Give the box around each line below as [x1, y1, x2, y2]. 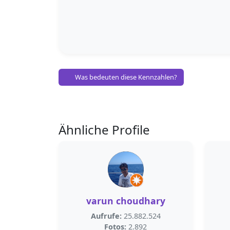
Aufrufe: [90, 211, 122, 221]
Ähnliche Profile [59, 121, 150, 138]
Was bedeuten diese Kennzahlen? [73, 72, 177, 82]
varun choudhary [86, 195, 165, 207]
